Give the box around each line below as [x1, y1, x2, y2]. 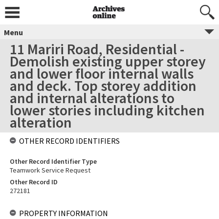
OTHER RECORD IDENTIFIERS [19, 136, 120, 146]
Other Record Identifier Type [10, 157, 97, 166]
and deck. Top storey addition [10, 76, 197, 95]
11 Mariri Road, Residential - [10, 40, 184, 58]
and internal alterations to [10, 88, 175, 107]
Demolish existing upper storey [10, 52, 206, 70]
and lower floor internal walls [10, 64, 194, 83]
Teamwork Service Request [10, 166, 90, 175]
